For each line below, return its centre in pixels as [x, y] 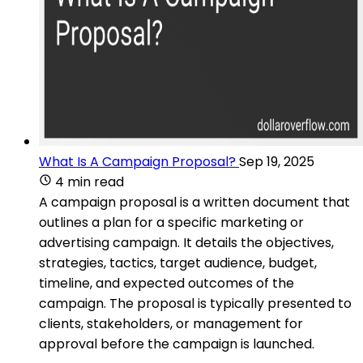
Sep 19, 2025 [277, 161]
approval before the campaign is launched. [177, 344]
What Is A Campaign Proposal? [137, 161]
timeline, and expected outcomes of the [167, 283]
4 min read [90, 181]
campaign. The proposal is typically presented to [195, 303]
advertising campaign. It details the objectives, [186, 242]
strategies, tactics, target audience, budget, [178, 263]
